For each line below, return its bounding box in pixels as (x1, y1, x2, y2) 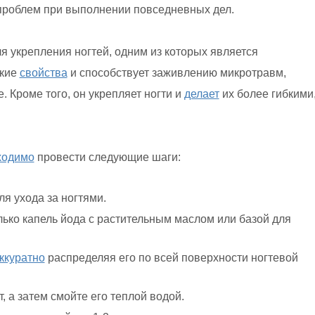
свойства (19, 67, 67, 79)
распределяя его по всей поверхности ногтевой (44, 252, 298, 264)
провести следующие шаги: (34, 151, 181, 164)
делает (184, 88, 219, 101)
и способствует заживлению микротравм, (67, 67, 286, 79)
